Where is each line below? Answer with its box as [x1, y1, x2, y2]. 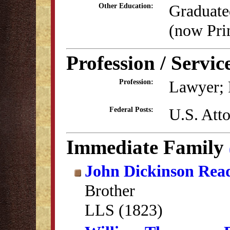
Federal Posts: [109, 106, 154, 113]
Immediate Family [66, 136, 229, 158]
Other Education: [99, 2, 154, 10]
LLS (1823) [85, 201, 163, 219]
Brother [85, 181, 135, 200]
